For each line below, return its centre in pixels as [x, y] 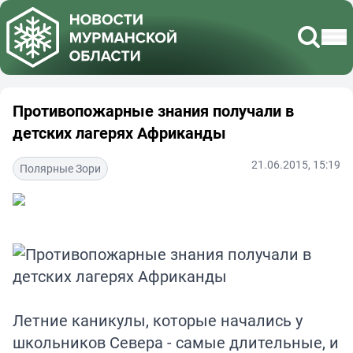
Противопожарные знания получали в [153, 110]
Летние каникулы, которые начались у [158, 320]
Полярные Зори [60, 168]
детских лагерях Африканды [119, 132]
